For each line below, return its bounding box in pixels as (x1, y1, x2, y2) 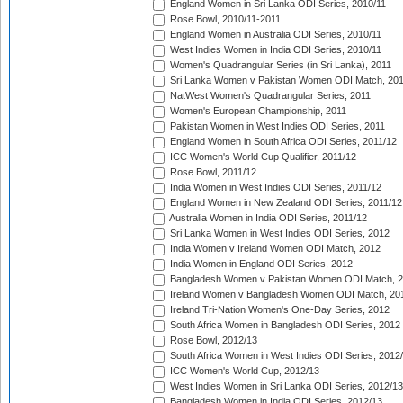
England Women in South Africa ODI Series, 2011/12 (167, 136, 397, 148)
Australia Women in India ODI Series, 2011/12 (167, 212, 367, 224)
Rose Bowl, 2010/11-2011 (167, 13, 281, 25)
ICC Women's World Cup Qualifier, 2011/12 (167, 151, 356, 163)
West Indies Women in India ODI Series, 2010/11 (167, 44, 381, 56)
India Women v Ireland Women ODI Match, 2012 (167, 243, 381, 255)
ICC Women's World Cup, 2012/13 (167, 365, 319, 377)
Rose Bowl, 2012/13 (167, 335, 257, 346)
